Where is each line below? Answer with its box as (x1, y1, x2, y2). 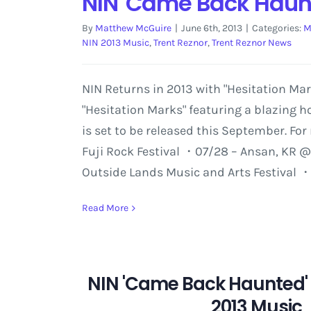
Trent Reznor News (211, 37, 292, 49)
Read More (81, 202, 128, 214)
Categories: (251, 22, 303, 34)
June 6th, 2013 (180, 22, 242, 34)
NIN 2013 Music (81, 37, 149, 49)
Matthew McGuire (94, 22, 171, 34)
